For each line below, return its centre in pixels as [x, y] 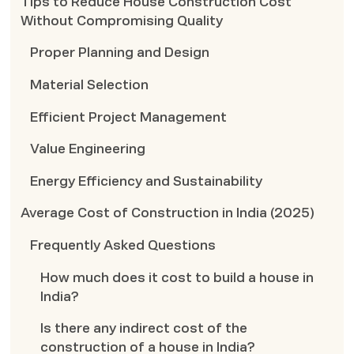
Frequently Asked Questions [123, 246]
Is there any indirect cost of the [144, 329]
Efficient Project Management [129, 117]
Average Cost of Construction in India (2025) [167, 213]
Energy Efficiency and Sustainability [147, 181]
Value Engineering [88, 149]
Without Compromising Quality [121, 21]
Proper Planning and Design [120, 53]
